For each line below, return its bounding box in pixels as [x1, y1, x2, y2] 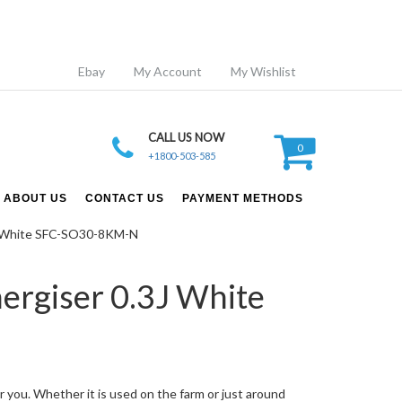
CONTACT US [85, 192, 164, 205]
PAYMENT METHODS [182, 192, 303, 205]
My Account [134, 64, 202, 79]
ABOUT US [4, 192, 67, 205]
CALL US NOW [147, 130, 224, 145]
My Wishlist [231, 64, 296, 79]
